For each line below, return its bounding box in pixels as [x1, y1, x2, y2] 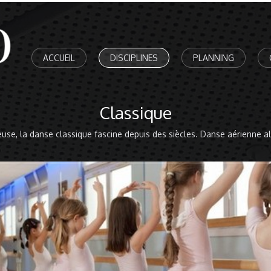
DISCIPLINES [110, 53, 158, 63]
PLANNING [193, 53, 234, 63]
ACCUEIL [43, 53, 75, 63]
